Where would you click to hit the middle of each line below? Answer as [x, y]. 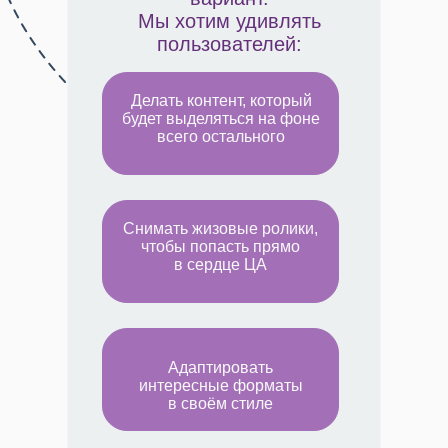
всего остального [221, 136]
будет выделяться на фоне [221, 118]
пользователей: [229, 44]
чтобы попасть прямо [220, 246]
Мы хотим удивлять [229, 21]
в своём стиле [220, 403]
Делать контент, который [221, 100]
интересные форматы [220, 385]
